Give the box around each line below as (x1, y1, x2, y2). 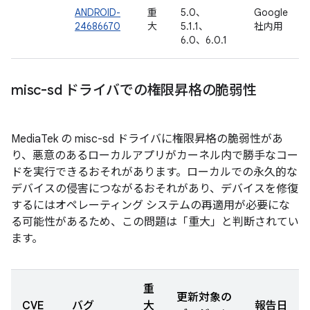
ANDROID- (75, 6, 120, 19)
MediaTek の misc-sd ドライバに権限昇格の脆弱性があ (11, 132, 283, 146)
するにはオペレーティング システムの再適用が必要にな (11, 199, 290, 212)
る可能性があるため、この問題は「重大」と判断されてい (11, 215, 299, 229)
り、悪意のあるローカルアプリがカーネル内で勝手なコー (11, 149, 298, 163)
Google (254, 6, 288, 19)
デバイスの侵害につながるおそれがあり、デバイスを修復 (11, 182, 298, 196)
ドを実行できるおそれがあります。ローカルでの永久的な (11, 165, 298, 179)
